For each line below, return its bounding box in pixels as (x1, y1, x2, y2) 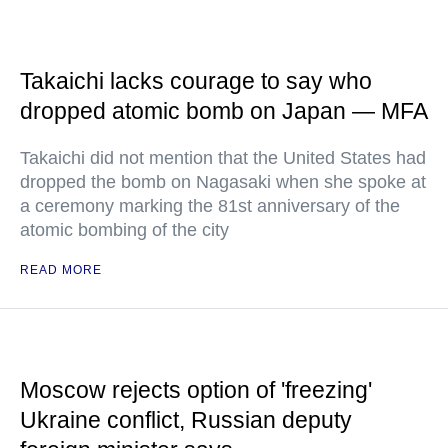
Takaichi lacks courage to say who (20, 68, 372, 94)
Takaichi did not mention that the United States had (20, 148, 426, 168)
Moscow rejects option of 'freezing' (20, 377, 372, 403)
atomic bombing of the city (20, 220, 229, 240)
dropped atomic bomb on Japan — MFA (20, 98, 428, 124)
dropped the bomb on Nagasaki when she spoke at (20, 172, 426, 192)
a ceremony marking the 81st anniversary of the (20, 196, 400, 216)
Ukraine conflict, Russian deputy (20, 407, 352, 433)
